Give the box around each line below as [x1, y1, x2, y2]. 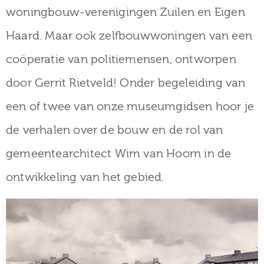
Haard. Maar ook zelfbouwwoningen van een [6, 28, 253, 42]
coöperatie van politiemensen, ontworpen [6, 52, 236, 66]
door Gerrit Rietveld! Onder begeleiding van [6, 75, 246, 90]
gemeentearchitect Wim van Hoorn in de [6, 146, 232, 160]
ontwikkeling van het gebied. [6, 170, 164, 184]
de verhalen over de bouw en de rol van [6, 123, 223, 137]
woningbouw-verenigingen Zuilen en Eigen [6, 5, 245, 19]
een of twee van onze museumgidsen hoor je [6, 99, 255, 113]
